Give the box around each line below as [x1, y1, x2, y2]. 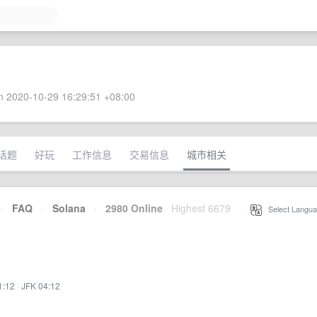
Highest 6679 [171, 201, 231, 215]
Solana [52, 201, 86, 215]
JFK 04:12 [21, 279, 60, 292]
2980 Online [97, 201, 163, 215]
